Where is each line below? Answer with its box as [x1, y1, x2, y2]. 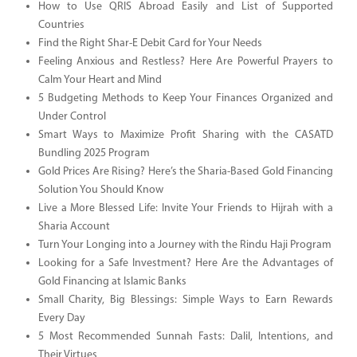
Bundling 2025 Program [37, 147, 150, 159]
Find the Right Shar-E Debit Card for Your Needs [37, 37, 262, 49]
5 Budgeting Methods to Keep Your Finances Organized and [37, 92, 333, 104]
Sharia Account [37, 220, 110, 233]
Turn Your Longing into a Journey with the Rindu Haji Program [37, 238, 331, 251]
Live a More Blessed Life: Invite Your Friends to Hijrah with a [37, 202, 333, 214]
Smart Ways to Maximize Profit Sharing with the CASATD [37, 128, 333, 141]
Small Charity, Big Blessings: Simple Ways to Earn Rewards [37, 293, 333, 306]
